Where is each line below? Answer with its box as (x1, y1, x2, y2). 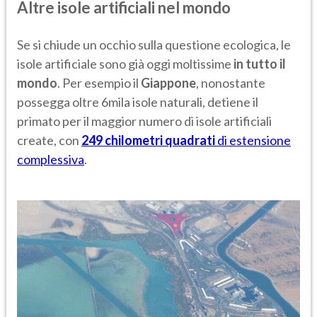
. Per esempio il (57, 74, 141, 91)
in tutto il (231, 55, 286, 71)
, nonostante (196, 74, 265, 91)
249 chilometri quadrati (81, 132, 215, 148)
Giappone (141, 74, 196, 91)
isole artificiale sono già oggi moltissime (17, 55, 231, 71)
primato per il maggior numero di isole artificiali (17, 113, 272, 129)
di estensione (215, 132, 291, 148)
